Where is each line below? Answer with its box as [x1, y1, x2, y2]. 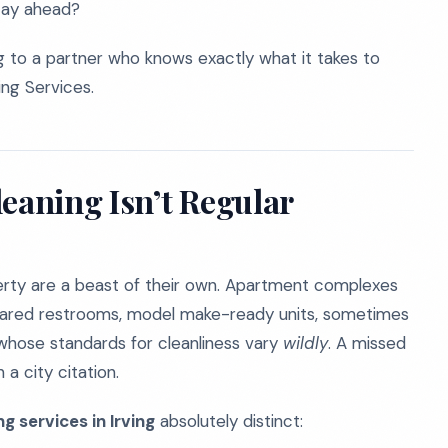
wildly [283, 332, 328, 354]
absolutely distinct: [155, 410, 303, 432]
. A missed [328, 332, 406, 354]
